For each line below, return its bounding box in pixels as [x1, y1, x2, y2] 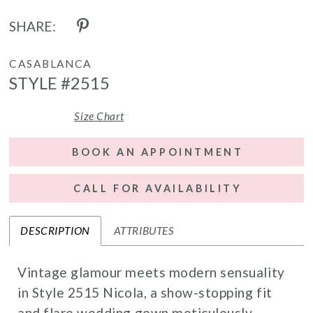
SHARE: [9, 17, 57, 34]
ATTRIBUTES [113, 224, 175, 238]
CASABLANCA [9, 57, 92, 70]
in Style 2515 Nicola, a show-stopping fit [17, 284, 272, 301]
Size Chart [74, 109, 124, 122]
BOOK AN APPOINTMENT [72, 145, 244, 158]
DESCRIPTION [20, 224, 90, 238]
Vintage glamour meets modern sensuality [17, 264, 285, 281]
